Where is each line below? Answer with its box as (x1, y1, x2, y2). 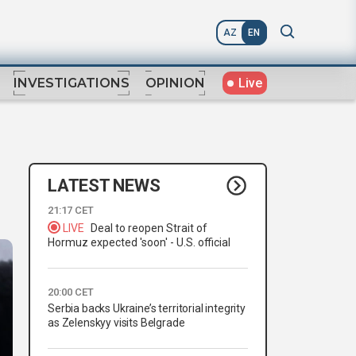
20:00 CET (48, 286, 94, 299)
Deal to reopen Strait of (91, 222, 207, 235)
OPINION (145, 75, 205, 91)
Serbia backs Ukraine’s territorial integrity (48, 302, 246, 315)
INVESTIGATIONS (14, 75, 130, 91)
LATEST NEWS (48, 175, 161, 195)
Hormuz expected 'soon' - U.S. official (48, 236, 230, 250)
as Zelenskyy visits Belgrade (48, 316, 185, 330)
